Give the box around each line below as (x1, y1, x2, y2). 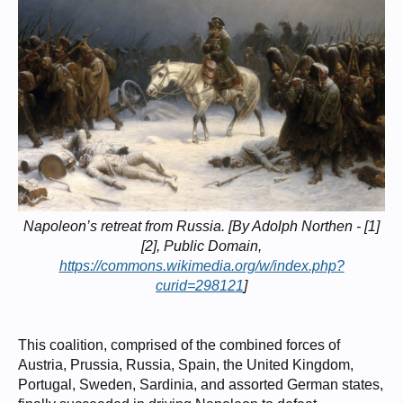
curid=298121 (156, 277, 244, 293)
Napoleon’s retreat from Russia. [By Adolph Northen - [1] (23, 218, 380, 234)
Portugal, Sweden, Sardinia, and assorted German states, (18, 376, 383, 392)
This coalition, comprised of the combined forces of (18, 336, 340, 353)
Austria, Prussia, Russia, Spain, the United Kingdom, (18, 356, 354, 372)
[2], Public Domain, (141, 237, 262, 254)
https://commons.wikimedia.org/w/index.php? (58, 257, 345, 273)
